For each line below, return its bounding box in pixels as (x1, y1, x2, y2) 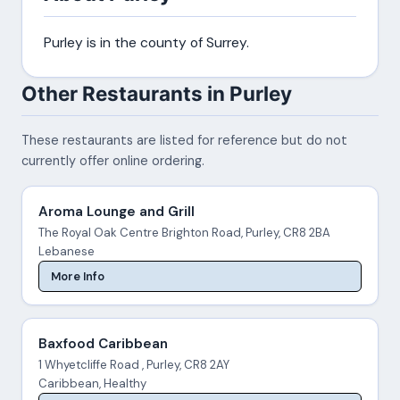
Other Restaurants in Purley (21, 80, 292, 105)
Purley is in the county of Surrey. (44, 33, 249, 52)
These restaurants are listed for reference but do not (21, 132, 347, 149)
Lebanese (37, 244, 95, 260)
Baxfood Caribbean (37, 334, 168, 353)
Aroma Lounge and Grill (37, 203, 195, 221)
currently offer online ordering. (21, 153, 204, 170)
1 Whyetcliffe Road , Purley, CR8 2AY (37, 356, 229, 372)
